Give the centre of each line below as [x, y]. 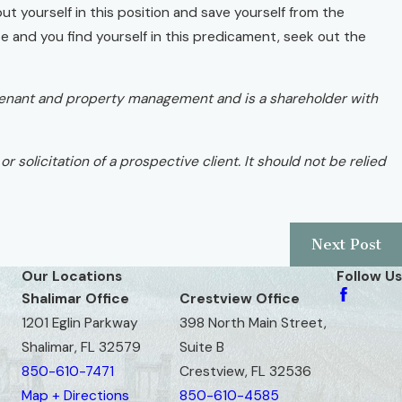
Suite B [201, 347]
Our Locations [72, 276]
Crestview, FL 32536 [245, 371]
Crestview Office [239, 298]
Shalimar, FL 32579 [81, 347]
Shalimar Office [75, 298]
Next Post [346, 245]
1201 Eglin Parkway [80, 323]
